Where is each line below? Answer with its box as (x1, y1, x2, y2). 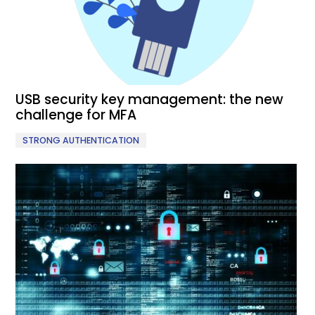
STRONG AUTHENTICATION (22, 134, 140, 147)
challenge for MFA (15, 105, 137, 125)
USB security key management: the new (15, 90, 284, 110)
